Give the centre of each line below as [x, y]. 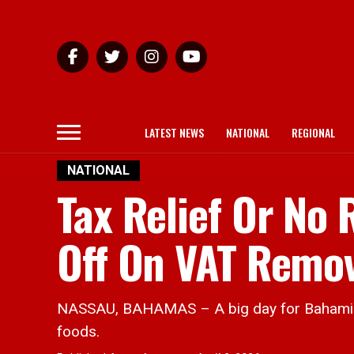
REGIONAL [313, 132]
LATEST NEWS [174, 132]
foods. [78, 331]
